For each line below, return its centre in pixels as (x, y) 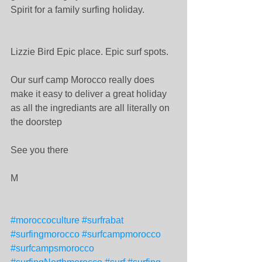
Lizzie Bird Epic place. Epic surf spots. (91, 51)
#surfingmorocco (45, 234)
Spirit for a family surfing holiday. (79, 9)
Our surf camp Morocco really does (84, 80)
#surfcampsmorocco (52, 248)
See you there (41, 150)
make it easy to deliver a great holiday (90, 94)
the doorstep (37, 122)
